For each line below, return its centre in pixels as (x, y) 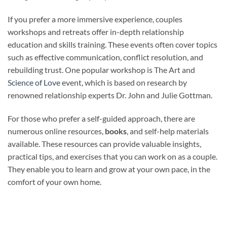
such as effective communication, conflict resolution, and (105, 57)
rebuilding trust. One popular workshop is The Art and (101, 70)
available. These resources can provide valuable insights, (104, 143)
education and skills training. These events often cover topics (112, 45)
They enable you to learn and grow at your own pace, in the (109, 169)
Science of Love (34, 83)
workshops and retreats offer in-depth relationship (96, 32)
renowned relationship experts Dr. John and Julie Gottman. (110, 95)
